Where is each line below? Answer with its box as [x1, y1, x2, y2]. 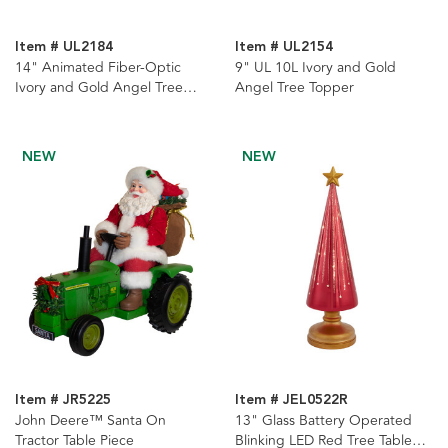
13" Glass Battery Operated [234, 409, 412, 431]
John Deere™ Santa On [15, 409, 166, 431]
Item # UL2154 [234, 35, 333, 58]
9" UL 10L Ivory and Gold [234, 56, 396, 78]
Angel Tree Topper [234, 76, 354, 98]
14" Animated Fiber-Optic [15, 56, 181, 78]
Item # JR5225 [15, 388, 111, 411]
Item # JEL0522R [234, 388, 348, 411]
